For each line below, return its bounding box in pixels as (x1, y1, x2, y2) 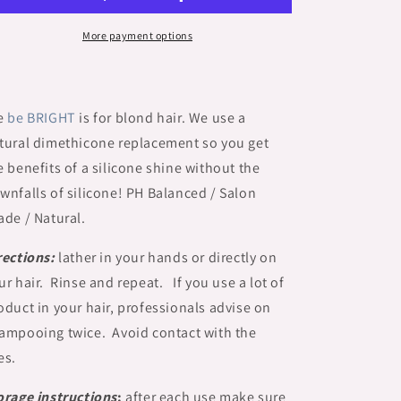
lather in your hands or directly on (58, 248, 277, 267)
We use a (185, 108, 246, 127)
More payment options (82, 29, 192, 42)
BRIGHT (27, 108, 76, 127)
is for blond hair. (75, 108, 186, 127)
